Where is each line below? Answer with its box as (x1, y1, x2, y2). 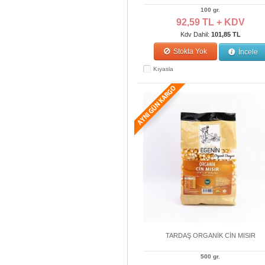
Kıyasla (153, 66, 173, 72)
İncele (236, 48, 258, 56)
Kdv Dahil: (180, 31, 211, 38)
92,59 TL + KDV (176, 17, 245, 27)
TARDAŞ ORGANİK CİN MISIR (166, 232, 256, 239)
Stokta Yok (172, 47, 208, 56)
